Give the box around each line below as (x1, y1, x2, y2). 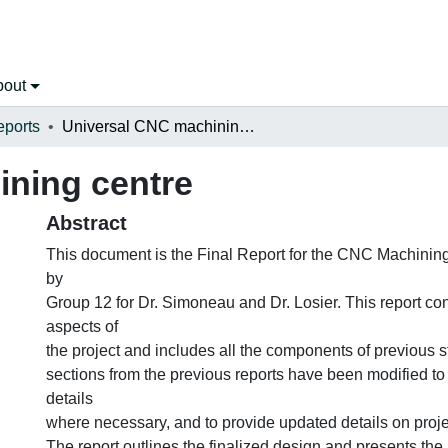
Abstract (46, 211, 127, 234)
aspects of (46, 317, 118, 335)
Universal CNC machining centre (239, 117, 255, 135)
